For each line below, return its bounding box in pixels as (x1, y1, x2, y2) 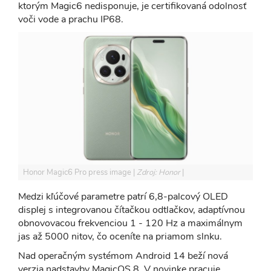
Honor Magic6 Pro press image (23, 166, 133, 178)
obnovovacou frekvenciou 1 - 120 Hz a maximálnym (18, 216, 243, 230)
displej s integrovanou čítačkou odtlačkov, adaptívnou (18, 203, 245, 217)
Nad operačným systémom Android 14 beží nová (18, 249, 228, 263)
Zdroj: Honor (137, 166, 182, 178)
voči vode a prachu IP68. (18, 13, 123, 27)
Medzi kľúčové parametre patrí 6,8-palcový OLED (18, 189, 228, 203)
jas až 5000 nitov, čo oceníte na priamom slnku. (18, 229, 224, 243)
